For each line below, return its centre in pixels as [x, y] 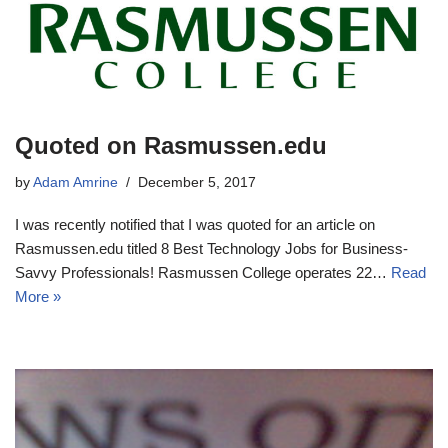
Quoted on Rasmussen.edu [171, 146]
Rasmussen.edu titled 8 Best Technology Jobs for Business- [211, 249]
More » [38, 297]
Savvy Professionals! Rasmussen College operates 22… [203, 273]
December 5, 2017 [197, 183]
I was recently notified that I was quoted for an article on [195, 225]
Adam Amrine [75, 183]
